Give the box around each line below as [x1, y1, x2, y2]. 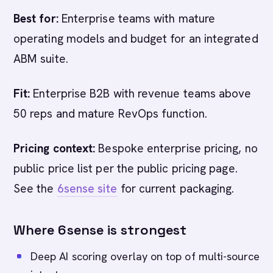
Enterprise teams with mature [58, 11, 216, 26]
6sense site [57, 181, 118, 196]
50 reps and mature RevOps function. [13, 106, 207, 121]
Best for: [13, 11, 58, 26]
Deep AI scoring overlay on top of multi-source [30, 249, 260, 263]
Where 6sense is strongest [13, 221, 186, 238]
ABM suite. [13, 51, 68, 66]
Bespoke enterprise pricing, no [95, 141, 258, 156]
